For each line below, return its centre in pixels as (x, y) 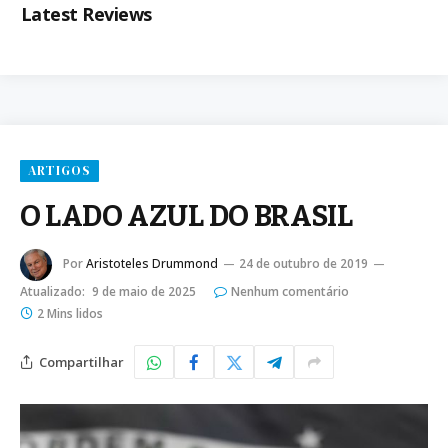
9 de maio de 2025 (144, 292)
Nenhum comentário (290, 292)
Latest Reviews (86, 14)
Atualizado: (52, 292)
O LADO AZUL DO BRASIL (186, 217)
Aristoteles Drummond (152, 264)
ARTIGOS (60, 171)
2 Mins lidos (70, 314)
